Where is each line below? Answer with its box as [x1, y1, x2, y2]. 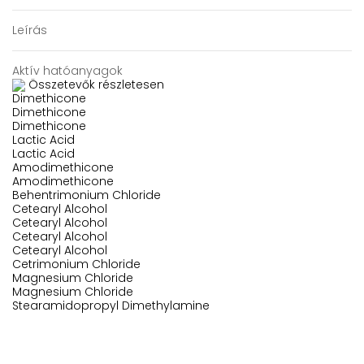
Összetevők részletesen [28, 76, 164, 93]
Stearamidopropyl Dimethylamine [12, 297, 210, 314]
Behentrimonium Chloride [12, 187, 161, 204]
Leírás [12, 22, 47, 39]
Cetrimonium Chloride [12, 256, 141, 273]
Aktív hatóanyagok [12, 63, 123, 80]
